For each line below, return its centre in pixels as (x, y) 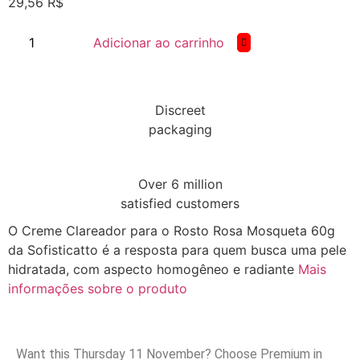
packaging (180, 129)
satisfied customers (180, 203)
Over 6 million (180, 184)
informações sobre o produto (98, 288)
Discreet (180, 110)
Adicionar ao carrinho (159, 42)
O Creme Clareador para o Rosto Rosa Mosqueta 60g (172, 230)
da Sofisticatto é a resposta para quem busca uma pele (177, 250)
